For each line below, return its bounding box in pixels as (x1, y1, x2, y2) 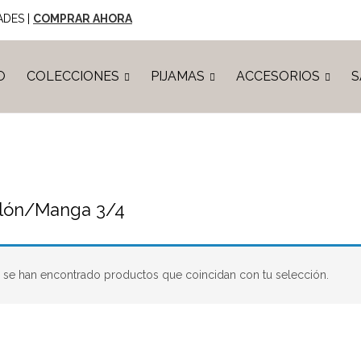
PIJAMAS (150, 68, 208, 84)
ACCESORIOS (235, 68, 323, 84)
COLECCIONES (26, 68, 122, 84)
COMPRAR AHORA (33, 12, 132, 25)
